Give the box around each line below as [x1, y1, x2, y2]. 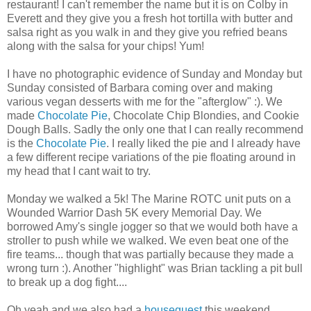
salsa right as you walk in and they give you [7, 26, 223, 38]
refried [223, 26, 254, 38]
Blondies [193, 109, 237, 121]
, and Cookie [237, 109, 299, 121]
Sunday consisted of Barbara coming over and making [7, 81, 273, 94]
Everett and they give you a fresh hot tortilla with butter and [7, 12, 293, 24]
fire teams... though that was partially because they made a [7, 248, 294, 260]
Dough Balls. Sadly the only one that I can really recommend [7, 123, 303, 135]
